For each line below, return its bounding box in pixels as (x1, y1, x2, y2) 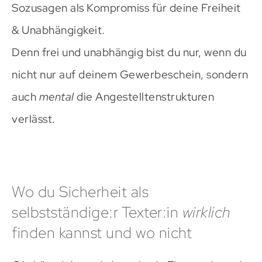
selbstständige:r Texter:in (12, 202, 182, 223)
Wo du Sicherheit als (12, 182, 149, 202)
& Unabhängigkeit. (12, 22, 105, 37)
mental (39, 89, 74, 104)
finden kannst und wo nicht (12, 223, 192, 243)
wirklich (182, 202, 231, 223)
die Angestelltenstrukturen (74, 89, 214, 104)
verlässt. (12, 111, 56, 126)
